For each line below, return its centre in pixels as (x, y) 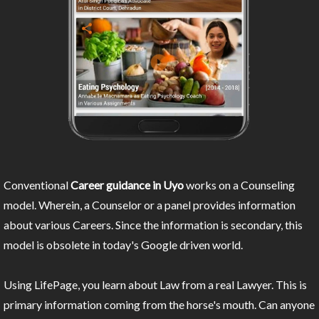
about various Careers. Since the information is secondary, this (153, 225)
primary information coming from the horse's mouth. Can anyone (159, 305)
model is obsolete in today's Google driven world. (123, 245)
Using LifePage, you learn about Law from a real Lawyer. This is (155, 285)
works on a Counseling (239, 185)
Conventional (37, 185)
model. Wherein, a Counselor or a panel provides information (150, 205)
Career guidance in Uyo (127, 185)
